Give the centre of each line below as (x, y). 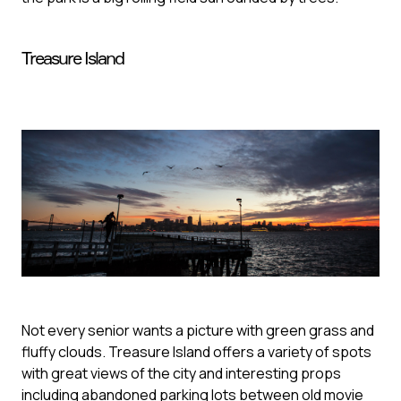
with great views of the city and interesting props (181, 374)
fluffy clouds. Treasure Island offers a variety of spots (196, 352)
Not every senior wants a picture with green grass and (198, 331)
